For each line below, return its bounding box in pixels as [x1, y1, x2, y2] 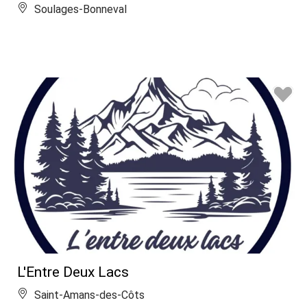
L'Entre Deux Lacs [17, 263, 129, 280]
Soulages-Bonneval [32, 3, 127, 16]
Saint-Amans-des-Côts [32, 288, 145, 302]
